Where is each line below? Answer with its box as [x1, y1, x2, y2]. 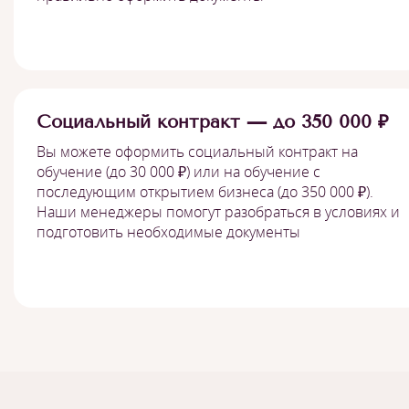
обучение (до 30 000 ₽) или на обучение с [37, 161, 320, 182]
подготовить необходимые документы [37, 221, 300, 242]
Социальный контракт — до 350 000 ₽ [37, 110, 389, 132]
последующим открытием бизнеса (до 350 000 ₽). [37, 181, 373, 202]
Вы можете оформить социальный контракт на [37, 141, 358, 162]
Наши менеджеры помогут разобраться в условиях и [37, 201, 400, 222]
